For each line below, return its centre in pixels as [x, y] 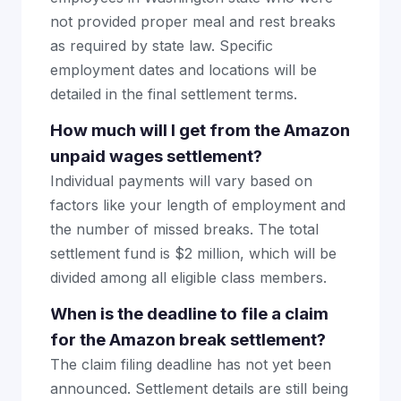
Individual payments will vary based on [181, 181]
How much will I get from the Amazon [200, 130]
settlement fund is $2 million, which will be [193, 253]
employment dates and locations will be [183, 70]
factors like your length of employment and [198, 205]
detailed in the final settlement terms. [174, 94]
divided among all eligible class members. [188, 277]
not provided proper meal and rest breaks [193, 21]
